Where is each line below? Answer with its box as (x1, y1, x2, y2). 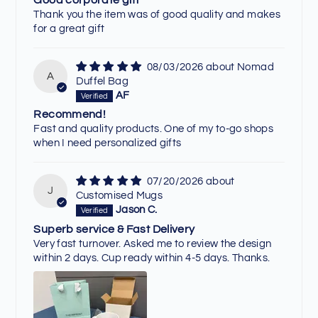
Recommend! (33, 109, 106, 121)
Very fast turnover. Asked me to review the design (33, 238, 272, 249)
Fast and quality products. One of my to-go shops (33, 124, 274, 135)
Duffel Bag (75, 75, 129, 87)
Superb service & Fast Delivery (33, 223, 195, 235)
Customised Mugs (75, 190, 163, 202)
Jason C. (115, 204, 158, 216)
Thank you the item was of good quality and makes (33, 9, 281, 20)
